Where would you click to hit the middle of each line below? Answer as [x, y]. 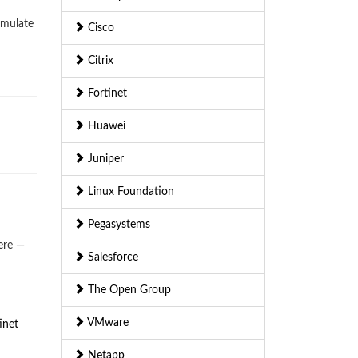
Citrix [99, 61]
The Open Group [128, 290]
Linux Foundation [129, 192]
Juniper [104, 159]
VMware [107, 323]
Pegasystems [117, 225]
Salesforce [111, 258]
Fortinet [106, 94]
